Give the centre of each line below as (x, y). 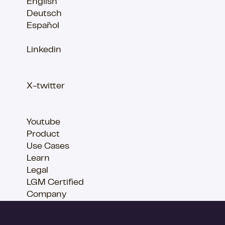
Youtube (43, 123)
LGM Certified (55, 183)
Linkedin (44, 50)
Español (43, 26)
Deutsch (44, 14)
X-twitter (46, 87)
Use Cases (48, 147)
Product (43, 135)
